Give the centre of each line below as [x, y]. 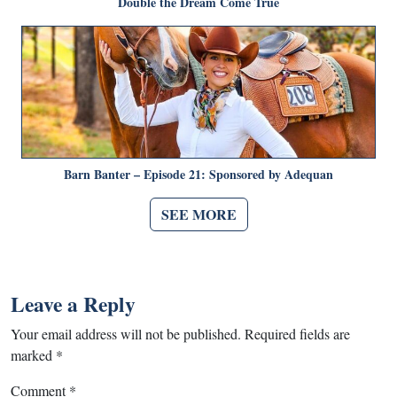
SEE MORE [198, 214]
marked [33, 354]
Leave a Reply [73, 304]
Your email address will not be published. [126, 333]
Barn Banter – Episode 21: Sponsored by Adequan [198, 174]
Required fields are [297, 333]
